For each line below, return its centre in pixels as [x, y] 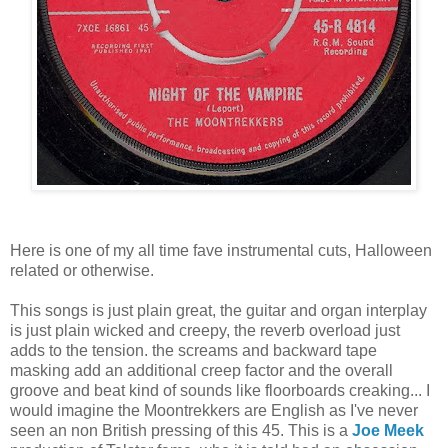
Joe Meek [388, 430]
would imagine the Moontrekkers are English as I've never [214, 410]
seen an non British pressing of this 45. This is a [181, 430]
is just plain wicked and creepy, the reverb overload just [205, 330]
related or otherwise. [82, 270]
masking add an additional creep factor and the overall [201, 370]
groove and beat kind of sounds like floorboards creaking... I [220, 390]
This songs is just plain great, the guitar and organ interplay [218, 310]
